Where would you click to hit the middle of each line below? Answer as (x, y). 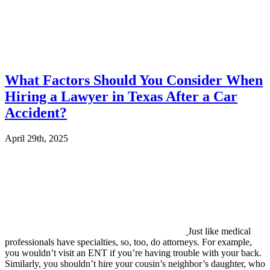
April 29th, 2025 (36, 139)
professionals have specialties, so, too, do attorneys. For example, (128, 242)
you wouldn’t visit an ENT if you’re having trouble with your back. (133, 253)
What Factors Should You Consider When (134, 80)
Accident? (36, 113)
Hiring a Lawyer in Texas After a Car (121, 97)
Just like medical (219, 231)
